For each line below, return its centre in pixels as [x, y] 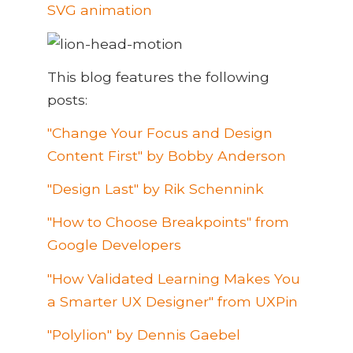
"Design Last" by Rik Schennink [156, 189]
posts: [67, 99]
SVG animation [100, 10]
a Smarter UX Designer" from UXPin [173, 301]
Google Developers [114, 245]
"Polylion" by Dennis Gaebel [144, 334]
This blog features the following [158, 76]
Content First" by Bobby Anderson [167, 156]
